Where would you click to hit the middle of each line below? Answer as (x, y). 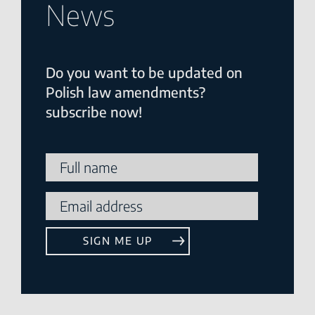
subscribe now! (94, 111)
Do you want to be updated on (144, 72)
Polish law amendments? (126, 91)
